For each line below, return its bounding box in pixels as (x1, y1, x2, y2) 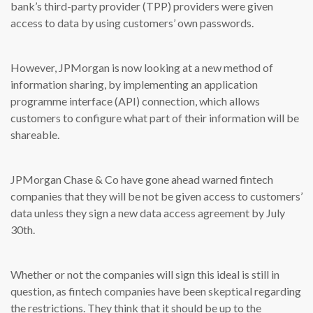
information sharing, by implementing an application (10, 78, 258, 92)
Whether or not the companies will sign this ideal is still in (10, 268, 279, 282)
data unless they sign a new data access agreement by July (10, 206, 285, 220)
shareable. (10, 128, 59, 142)
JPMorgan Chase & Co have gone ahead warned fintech (10, 173, 273, 187)
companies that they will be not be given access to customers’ (10, 189, 303, 203)
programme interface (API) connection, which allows (10, 94, 260, 108)
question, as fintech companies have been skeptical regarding (10, 284, 301, 298)
